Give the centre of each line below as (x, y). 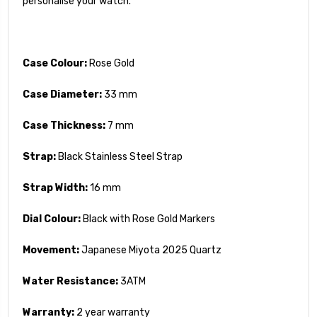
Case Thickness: (64, 125)
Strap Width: (55, 188)
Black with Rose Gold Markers (148, 219)
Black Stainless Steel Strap (119, 156)
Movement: (51, 250)
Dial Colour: (52, 219)
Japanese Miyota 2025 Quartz (150, 250)
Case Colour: (55, 63)
